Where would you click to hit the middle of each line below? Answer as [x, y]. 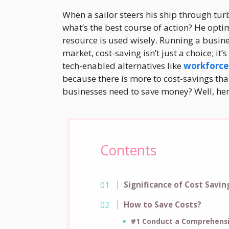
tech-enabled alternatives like [123, 66]
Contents [128, 151]
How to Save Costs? [163, 205]
